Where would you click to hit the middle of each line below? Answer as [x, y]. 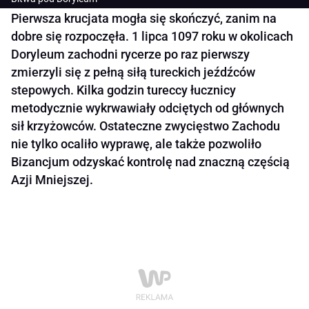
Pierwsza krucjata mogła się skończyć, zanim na [144, 19]
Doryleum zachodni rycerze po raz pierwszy [130, 54]
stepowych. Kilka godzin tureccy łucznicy [123, 90]
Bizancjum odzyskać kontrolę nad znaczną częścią [150, 162]
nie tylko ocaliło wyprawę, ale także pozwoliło [136, 144]
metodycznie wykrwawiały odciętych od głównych [148, 108]
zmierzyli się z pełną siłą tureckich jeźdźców [133, 72]
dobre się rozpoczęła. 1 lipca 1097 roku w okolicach [152, 37]
